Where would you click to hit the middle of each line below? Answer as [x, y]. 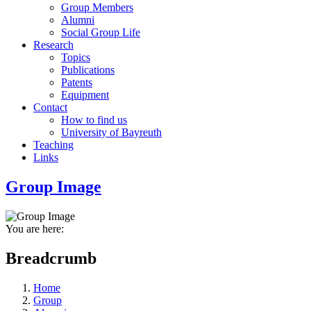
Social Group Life [101, 33]
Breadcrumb [51, 259]
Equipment [85, 95]
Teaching [53, 145]
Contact [50, 108]
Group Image [53, 187]
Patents [77, 83]
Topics [76, 58]
